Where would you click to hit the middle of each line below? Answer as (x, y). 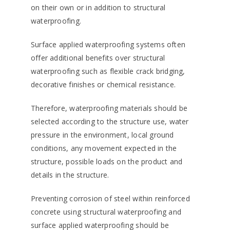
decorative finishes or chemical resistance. (103, 84)
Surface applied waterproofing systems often (108, 44)
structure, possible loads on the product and (107, 161)
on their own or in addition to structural (98, 7)
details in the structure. (70, 175)
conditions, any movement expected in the (104, 148)
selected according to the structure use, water (110, 121)
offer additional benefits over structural (98, 57)
